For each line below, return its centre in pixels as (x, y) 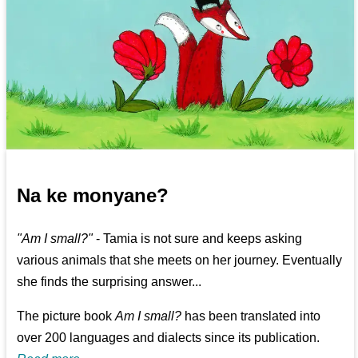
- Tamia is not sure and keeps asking (198, 238)
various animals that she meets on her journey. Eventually (180, 260)
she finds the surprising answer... (109, 281)
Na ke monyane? (93, 195)
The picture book (66, 316)
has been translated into (251, 316)
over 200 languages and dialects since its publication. (169, 337)
